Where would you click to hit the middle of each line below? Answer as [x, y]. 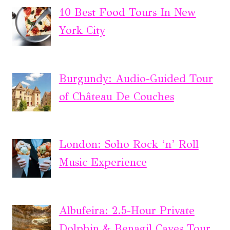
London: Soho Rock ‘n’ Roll [129, 145]
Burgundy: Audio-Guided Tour [136, 78]
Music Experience [103, 162]
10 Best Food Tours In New [127, 13]
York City [82, 31]
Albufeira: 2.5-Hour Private [127, 211]
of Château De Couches [116, 96]
